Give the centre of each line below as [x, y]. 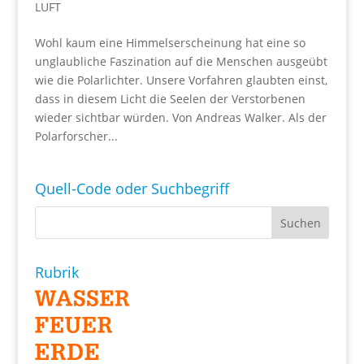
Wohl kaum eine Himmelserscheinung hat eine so [170, 43]
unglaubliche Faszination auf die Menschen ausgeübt [181, 62]
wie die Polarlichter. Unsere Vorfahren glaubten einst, [181, 80]
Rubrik [56, 273]
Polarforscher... [76, 136]
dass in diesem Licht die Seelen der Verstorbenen [170, 99]
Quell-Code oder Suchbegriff [132, 189]
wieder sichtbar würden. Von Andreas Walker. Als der [180, 118]
